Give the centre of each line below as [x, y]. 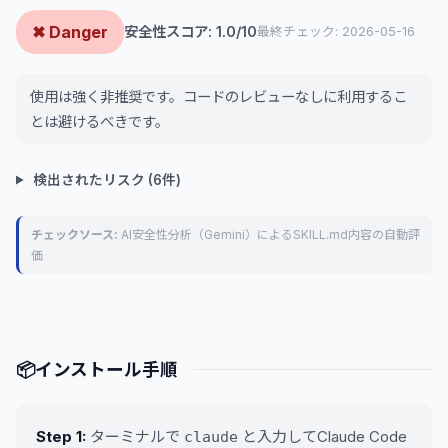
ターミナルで [137, 436]
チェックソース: [74, 234]
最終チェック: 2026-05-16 [336, 31]
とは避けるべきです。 [99, 121]
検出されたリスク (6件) [106, 179]
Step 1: [61, 436]
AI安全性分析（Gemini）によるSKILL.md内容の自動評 [269, 234]
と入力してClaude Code [322, 436]
